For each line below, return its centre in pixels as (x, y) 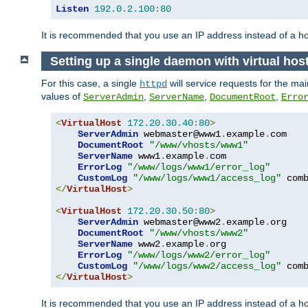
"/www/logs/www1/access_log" (207, 178)
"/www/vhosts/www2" (199, 233)
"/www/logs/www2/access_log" (207, 266)
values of (62, 97)
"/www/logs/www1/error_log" (199, 167)
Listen (72, 9)
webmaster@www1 (179, 134)
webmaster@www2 (179, 222)
